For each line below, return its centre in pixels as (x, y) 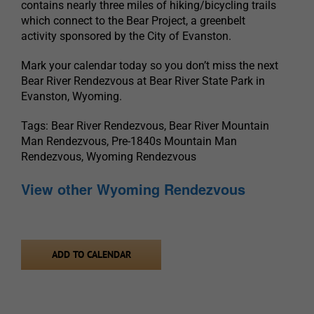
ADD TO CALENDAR (91, 255)
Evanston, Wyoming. (71, 97)
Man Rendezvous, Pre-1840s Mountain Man (129, 142)
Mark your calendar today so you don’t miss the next (150, 66)
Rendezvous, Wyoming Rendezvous (109, 157)
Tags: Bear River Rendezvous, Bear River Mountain (145, 126)
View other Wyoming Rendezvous (133, 189)
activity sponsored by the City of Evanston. (126, 36)
